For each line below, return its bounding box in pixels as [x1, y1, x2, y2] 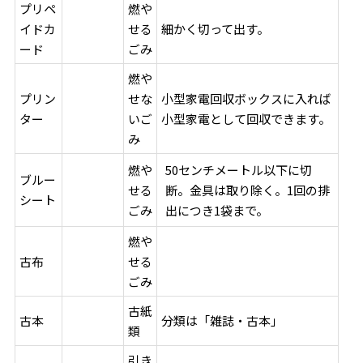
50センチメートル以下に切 [165, 160, 313, 178]
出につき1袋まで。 [165, 201, 269, 219]
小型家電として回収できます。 [161, 109, 331, 127]
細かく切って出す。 [161, 19, 270, 37]
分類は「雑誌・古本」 [161, 311, 284, 329]
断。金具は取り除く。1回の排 [165, 181, 331, 199]
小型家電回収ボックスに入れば [161, 89, 332, 107]
